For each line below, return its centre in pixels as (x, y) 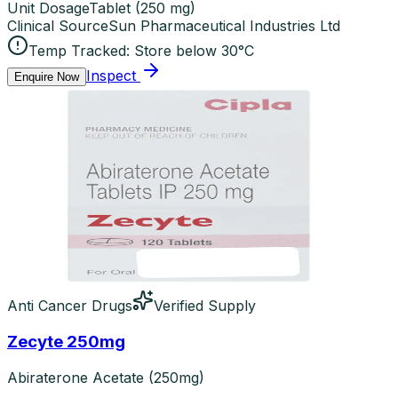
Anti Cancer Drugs (70, 306)
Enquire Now (47, 77)
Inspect (111, 76)
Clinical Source (58, 26)
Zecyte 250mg (66, 341)
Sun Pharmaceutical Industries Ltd (224, 26)
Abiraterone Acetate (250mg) (106, 377)
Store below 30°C (194, 51)
